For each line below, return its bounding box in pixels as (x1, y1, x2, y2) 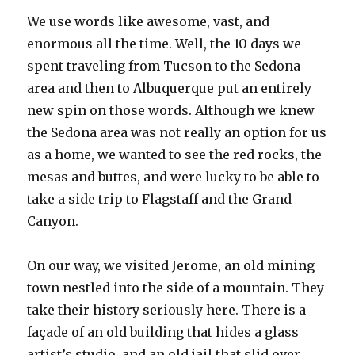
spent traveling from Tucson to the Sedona (27, 57, 301, 74)
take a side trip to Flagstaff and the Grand (27, 190, 292, 207)
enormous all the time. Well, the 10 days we (27, 35, 302, 52)
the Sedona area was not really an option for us (27, 124, 327, 140)
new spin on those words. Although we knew (27, 101, 315, 118)
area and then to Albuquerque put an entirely (27, 79, 312, 96)
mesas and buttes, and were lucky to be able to (27, 168, 320, 185)
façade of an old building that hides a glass (27, 323, 300, 340)
